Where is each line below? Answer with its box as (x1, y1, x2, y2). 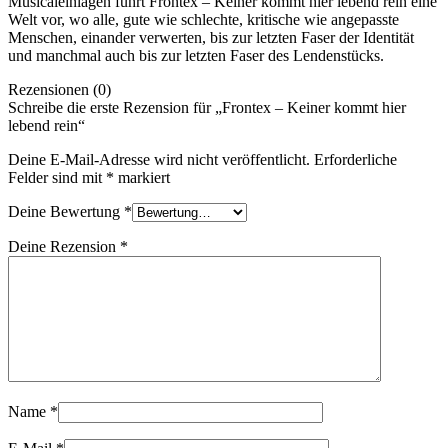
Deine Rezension (8, 238, 120, 256)
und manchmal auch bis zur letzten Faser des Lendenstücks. (8, 47, 384, 65)
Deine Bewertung (8, 203, 124, 221)
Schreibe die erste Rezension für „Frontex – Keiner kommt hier (8, 99, 406, 117)
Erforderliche (314, 151, 397, 169)
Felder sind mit (8, 169, 106, 187)
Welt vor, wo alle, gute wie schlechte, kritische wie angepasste (8, 11, 399, 29)
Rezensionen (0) (8, 81, 111, 99)
